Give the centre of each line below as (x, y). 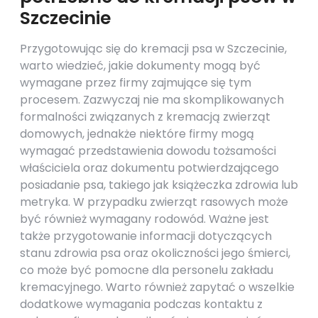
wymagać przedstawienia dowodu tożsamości (148, 151)
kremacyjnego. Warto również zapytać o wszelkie (157, 287)
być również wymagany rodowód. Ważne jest (144, 219)
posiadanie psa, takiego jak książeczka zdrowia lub (159, 185)
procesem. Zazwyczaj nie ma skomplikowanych (152, 100)
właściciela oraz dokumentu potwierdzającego (149, 168)
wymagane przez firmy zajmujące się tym (136, 83)
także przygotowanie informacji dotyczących (146, 236)
